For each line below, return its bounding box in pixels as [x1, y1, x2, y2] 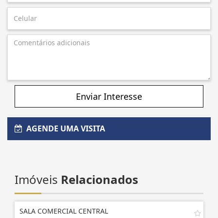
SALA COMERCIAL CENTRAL [19, 206, 108, 216]
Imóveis [15, 171, 61, 187]
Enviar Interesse [76, 90, 142, 102]
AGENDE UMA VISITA [22, 123, 105, 134]
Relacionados [61, 171, 138, 187]
